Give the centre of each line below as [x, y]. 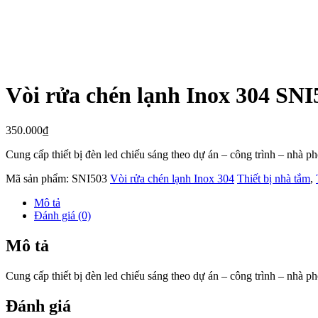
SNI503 [89, 178]
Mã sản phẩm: [39, 178]
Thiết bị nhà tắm [274, 178]
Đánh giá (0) [62, 215]
